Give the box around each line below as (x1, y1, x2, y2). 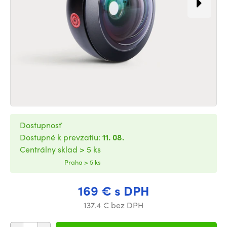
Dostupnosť (20, 119, 61, 131)
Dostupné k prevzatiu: (20, 131, 102, 143)
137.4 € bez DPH (84, 199, 143, 211)
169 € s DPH (78, 181, 149, 200)
